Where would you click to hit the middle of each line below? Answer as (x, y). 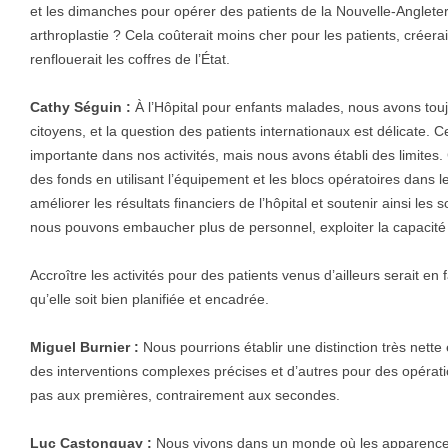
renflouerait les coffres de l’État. (130, 59)
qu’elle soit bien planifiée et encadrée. (149, 299)
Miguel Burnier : (84, 347)
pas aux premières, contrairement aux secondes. (185, 395)
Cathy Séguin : (80, 107)
